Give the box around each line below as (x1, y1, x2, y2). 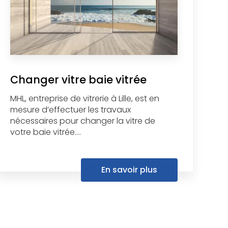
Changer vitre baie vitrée (10, 72, 147, 87)
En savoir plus (101, 163, 158, 176)
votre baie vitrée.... (10, 126, 81, 138)
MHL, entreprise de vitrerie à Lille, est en (10, 92, 160, 104)
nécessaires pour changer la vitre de (10, 115, 156, 127)
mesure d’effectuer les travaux (10, 103, 131, 116)
